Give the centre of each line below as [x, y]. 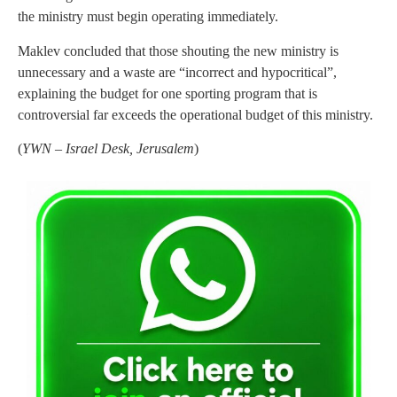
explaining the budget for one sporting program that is [167, 93]
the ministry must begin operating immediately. [148, 17]
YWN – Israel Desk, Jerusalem [108, 149]
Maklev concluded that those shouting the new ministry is [178, 51]
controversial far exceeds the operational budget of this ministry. [195, 114]
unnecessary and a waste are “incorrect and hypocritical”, [177, 72]
